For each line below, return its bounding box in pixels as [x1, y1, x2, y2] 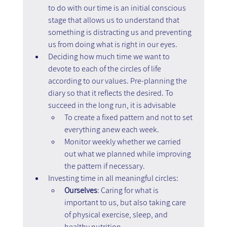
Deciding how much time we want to [48, 51, 171, 62]
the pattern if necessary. [64, 160, 145, 171]
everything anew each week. [64, 124, 161, 135]
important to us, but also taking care [64, 197, 187, 208]
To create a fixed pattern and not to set [64, 111, 194, 123]
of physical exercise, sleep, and [64, 209, 169, 220]
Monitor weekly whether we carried [64, 136, 182, 147]
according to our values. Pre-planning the [48, 75, 188, 86]
